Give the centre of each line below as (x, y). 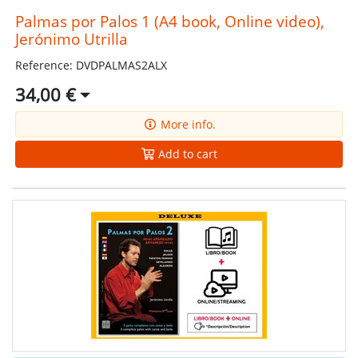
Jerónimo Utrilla (71, 39)
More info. (186, 125)
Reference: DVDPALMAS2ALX (91, 66)
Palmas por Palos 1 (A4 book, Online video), (169, 22)
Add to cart (186, 154)
